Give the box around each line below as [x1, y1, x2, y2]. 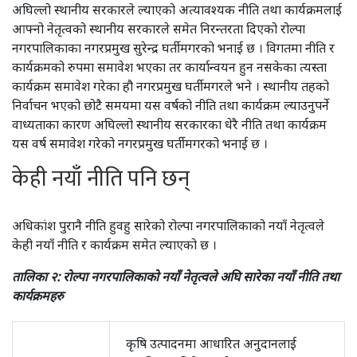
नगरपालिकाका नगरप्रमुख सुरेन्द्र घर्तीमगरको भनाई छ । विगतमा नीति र [12, 39, 335, 57]
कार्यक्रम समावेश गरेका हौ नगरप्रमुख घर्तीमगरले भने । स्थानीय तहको [12, 77, 329, 95]
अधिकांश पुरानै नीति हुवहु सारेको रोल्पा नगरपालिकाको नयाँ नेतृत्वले [12, 217, 324, 234]
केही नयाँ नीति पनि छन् [12, 160, 190, 198]
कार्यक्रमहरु [12, 287, 64, 304]
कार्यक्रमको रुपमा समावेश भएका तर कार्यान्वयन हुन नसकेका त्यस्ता [12, 58, 327, 76]
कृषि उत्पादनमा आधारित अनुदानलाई [126, 335, 296, 352]
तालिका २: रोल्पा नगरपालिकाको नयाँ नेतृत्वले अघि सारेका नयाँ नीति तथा [12, 268, 339, 285]
